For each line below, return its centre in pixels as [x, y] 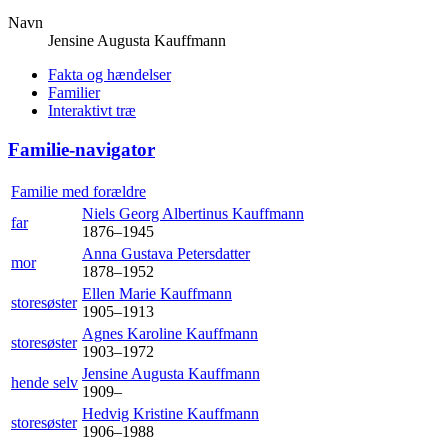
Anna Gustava [129, 253]
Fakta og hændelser [109, 75]
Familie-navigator [81, 150]
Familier [74, 93]
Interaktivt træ [92, 111]
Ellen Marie [121, 293]
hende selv [44, 382]
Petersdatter [213, 253]
